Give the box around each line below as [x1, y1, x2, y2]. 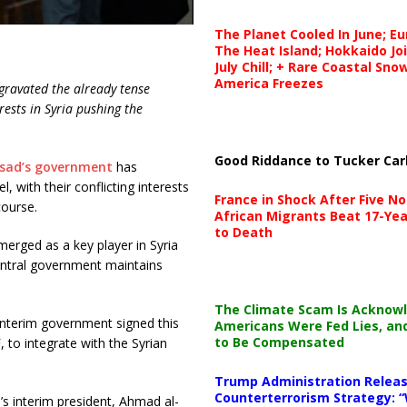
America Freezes [213, 74, 323, 92]
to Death [213, 223, 273, 241]
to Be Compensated [213, 333, 344, 351]
